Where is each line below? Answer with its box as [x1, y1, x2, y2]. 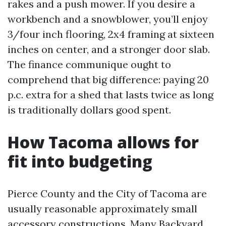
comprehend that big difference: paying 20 [8, 73, 209, 86]
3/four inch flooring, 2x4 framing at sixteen [8, 27, 214, 40]
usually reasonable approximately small [8, 202, 197, 215]
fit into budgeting [8, 150, 152, 172]
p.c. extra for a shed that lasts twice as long [8, 88, 213, 101]
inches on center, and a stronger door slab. [8, 42, 210, 55]
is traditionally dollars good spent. [8, 103, 171, 116]
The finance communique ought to [8, 58, 171, 71]
